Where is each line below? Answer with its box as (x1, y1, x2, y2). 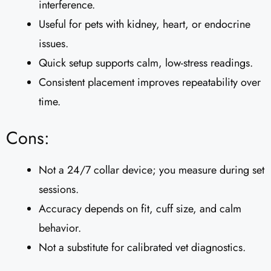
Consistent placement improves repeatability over (39, 74, 261, 91)
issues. (39, 36, 68, 52)
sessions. (39, 181, 79, 198)
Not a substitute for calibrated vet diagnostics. (39, 240, 246, 256)
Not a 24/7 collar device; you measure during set (39, 162, 264, 178)
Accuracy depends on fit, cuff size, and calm (39, 201, 241, 217)
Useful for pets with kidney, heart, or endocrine (39, 16, 250, 33)
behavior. (39, 220, 81, 237)
